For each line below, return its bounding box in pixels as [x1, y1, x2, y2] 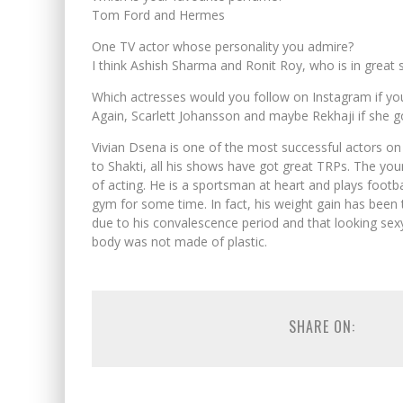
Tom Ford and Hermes [92, 5, 225, 23]
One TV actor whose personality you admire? [92, 37, 354, 55]
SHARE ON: [288, 315, 355, 337]
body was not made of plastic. [92, 232, 267, 250]
